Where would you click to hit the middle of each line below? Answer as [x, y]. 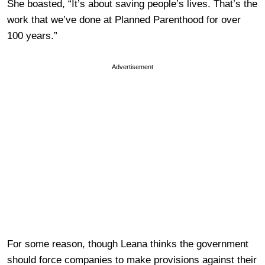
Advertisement [132, 67]
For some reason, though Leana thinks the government [128, 244]
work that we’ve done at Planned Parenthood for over [124, 20]
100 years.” [32, 35]
